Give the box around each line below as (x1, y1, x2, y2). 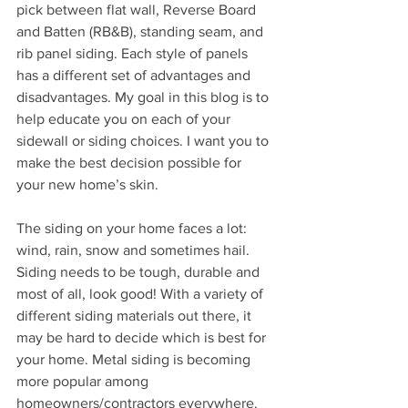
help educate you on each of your (16, 111, 234, 127)
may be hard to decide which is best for (16, 330, 270, 345)
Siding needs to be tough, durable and (16, 264, 263, 280)
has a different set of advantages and (16, 67, 254, 83)
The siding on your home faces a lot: (16, 220, 250, 236)
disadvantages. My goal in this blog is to (16, 89, 272, 105)
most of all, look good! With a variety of (16, 286, 267, 301)
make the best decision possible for (16, 155, 245, 170)
